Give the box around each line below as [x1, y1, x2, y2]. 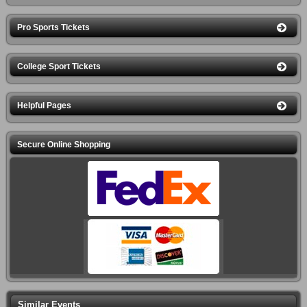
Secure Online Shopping [17, 139, 110, 149]
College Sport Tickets [17, 61, 101, 71]
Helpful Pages [17, 100, 71, 110]
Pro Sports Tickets [17, 22, 90, 32]
